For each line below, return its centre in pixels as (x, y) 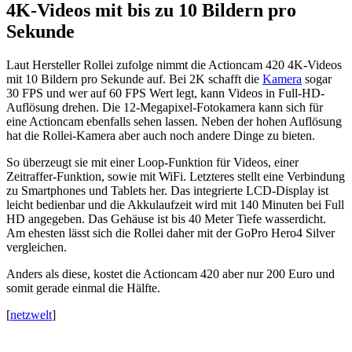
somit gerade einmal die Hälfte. (83, 288)
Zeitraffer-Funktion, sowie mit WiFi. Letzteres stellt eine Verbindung (176, 176)
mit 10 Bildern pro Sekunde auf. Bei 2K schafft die (134, 79)
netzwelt (31, 314)
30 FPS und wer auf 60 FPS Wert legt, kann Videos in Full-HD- (165, 93)
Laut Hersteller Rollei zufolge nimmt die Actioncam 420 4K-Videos (174, 64)
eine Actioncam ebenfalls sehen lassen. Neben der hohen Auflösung (174, 121)
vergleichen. (37, 247)
